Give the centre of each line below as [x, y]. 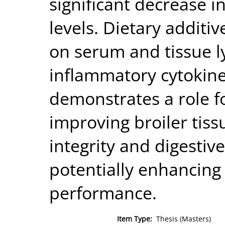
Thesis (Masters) [184, 218]
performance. [103, 192]
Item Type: [135, 218]
